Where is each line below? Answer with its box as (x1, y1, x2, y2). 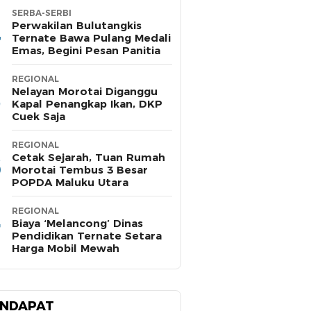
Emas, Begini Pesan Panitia (12, 44, 160, 58)
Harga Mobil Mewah (12, 242, 119, 255)
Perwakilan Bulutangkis (12, 19, 142, 33)
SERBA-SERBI (12, 8, 72, 19)
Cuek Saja (12, 110, 65, 124)
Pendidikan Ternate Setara (12, 229, 162, 243)
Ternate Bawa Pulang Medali (12, 31, 171, 45)
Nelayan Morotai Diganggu (12, 85, 158, 99)
